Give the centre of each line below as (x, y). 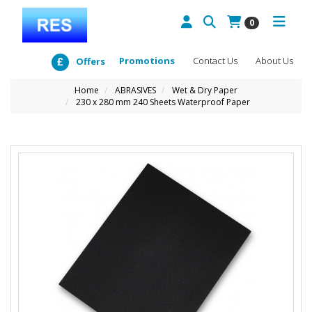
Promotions (147, 61)
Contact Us (215, 61)
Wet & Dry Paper (205, 90)
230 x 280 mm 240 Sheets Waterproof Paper (163, 102)
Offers (91, 61)
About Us (274, 61)
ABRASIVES (135, 90)
